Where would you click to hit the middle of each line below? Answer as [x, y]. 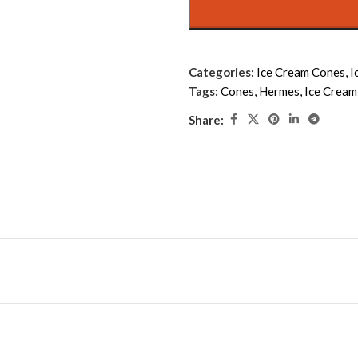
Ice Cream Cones [301, 72]
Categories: [221, 72]
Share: [206, 119]
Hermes [279, 91]
